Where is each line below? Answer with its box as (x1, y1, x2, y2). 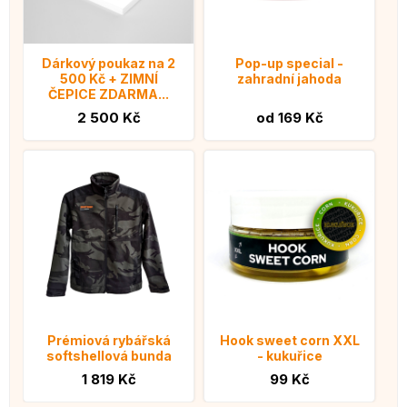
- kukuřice (256, 347, 323, 363)
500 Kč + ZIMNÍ (59, 70, 158, 86)
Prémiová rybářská (46, 332, 171, 348)
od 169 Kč (255, 108, 323, 126)
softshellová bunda (45, 347, 172, 363)
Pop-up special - (235, 55, 343, 71)
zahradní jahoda (237, 70, 342, 86)
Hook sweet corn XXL (219, 332, 360, 348)
